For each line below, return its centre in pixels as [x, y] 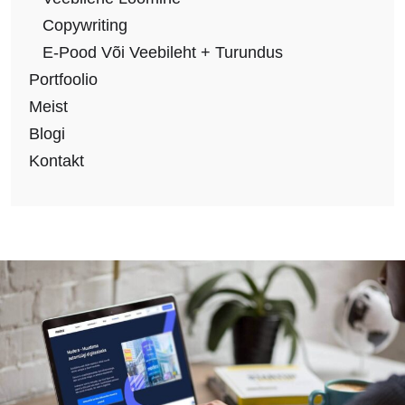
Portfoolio [63, 80]
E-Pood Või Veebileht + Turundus [163, 52]
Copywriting [85, 25]
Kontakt [57, 161]
